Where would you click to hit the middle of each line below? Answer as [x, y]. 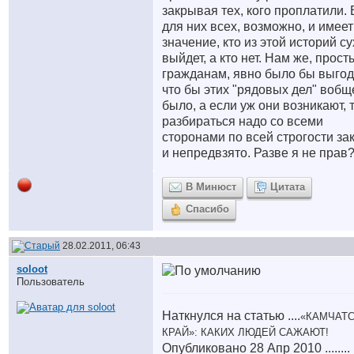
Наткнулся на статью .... [231, 316]
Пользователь [51, 282]
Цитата [288, 187]
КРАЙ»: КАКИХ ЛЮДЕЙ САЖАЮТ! [245, 332]
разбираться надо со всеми [243, 121]
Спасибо [207, 209]
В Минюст [211, 187]
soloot [32, 269]
